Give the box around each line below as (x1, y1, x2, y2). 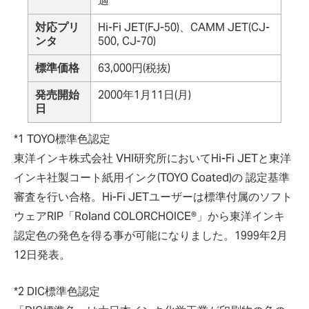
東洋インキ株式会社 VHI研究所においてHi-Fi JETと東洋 (14, 151, 291, 166)
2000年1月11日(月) (98, 88, 191, 102)
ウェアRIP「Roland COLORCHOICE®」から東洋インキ (14, 209, 285, 223)
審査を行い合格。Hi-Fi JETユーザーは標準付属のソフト (14, 190, 292, 204)
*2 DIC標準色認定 (14, 284, 100, 299)
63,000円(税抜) (98, 61, 170, 75)
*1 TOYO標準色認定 (14, 132, 110, 146)
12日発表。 (14, 248, 70, 262)
